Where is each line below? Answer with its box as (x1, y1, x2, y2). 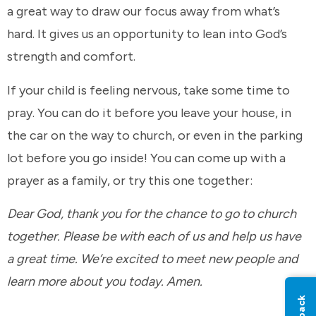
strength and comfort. (7, 49, 138, 65)
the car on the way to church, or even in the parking (7, 127, 303, 143)
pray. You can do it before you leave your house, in (7, 104, 291, 121)
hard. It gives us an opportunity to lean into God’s (7, 26, 287, 42)
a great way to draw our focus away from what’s (7, 4, 280, 20)
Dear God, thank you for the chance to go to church (7, 206, 296, 222)
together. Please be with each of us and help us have (7, 229, 301, 245)
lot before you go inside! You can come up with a (7, 150, 286, 166)
